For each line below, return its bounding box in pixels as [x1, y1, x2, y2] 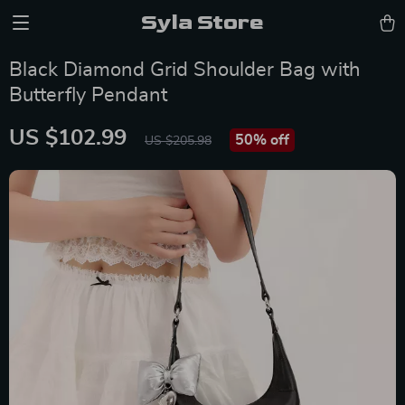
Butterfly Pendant [9, 85, 167, 105]
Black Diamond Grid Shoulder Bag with [9, 60, 361, 80]
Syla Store [141, 9, 264, 35]
